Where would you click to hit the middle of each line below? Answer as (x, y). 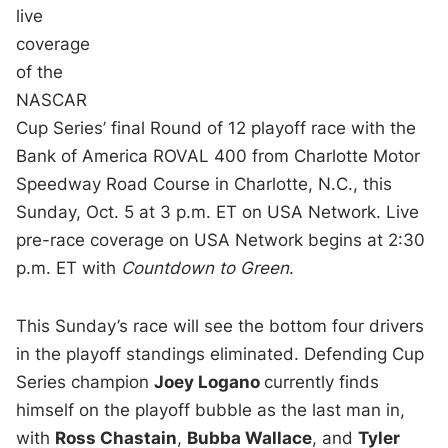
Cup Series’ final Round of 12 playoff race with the (216, 127)
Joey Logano (209, 381)
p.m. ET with (69, 267)
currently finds (322, 381)
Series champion (85, 381)
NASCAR (52, 99)
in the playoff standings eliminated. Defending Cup (220, 353)
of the (40, 71)
